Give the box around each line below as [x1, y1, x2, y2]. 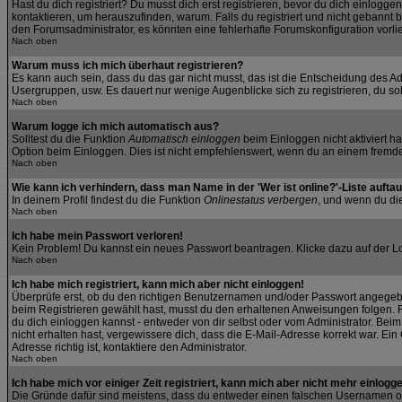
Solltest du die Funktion [12, 133, 128, 145]
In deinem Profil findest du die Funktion [12, 194, 204, 206]
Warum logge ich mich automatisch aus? [12, 120, 219, 133]
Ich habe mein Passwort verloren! [12, 230, 183, 242]
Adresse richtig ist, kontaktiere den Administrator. [12, 341, 247, 354]
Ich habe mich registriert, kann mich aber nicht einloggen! [12, 278, 304, 291]
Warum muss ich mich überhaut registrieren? [12, 59, 243, 72]
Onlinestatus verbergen [204, 194, 318, 206]
